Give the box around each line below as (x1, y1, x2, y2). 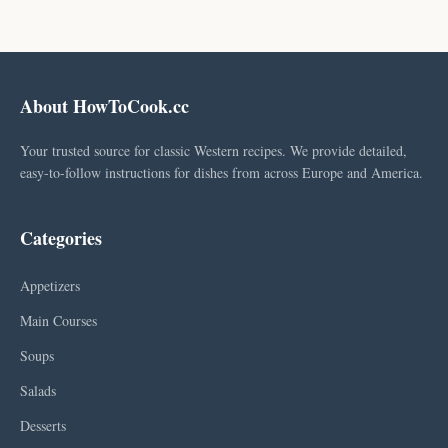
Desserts (20, 416, 66, 435)
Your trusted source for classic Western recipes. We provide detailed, (20, 141, 407, 160)
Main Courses (20, 311, 97, 330)
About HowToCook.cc (20, 93, 189, 119)
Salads (20, 381, 56, 400)
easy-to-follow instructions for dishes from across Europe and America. (20, 163, 423, 182)
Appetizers (20, 276, 80, 295)
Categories (20, 225, 102, 251)
